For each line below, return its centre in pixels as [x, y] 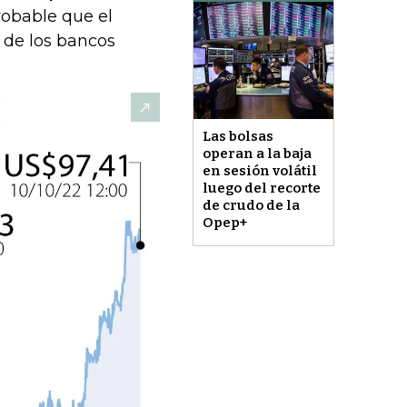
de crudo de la [251, 205]
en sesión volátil [259, 170]
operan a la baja [257, 153]
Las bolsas [238, 136]
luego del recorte [261, 188]
